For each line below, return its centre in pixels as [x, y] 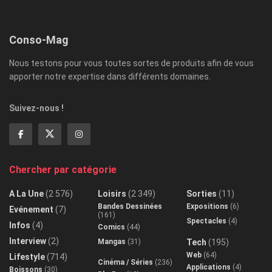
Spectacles [206, 221]
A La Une [26, 194]
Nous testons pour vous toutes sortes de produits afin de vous [131, 63]
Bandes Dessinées [130, 207]
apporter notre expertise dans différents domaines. [110, 77]
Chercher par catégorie [63, 170]
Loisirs [112, 194]
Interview [28, 241]
